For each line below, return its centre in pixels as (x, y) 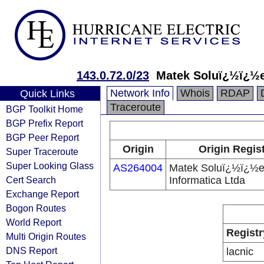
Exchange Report (42, 194)
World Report (34, 222)
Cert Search (31, 180)
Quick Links (47, 94)
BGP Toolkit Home (44, 109)
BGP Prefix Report (44, 123)
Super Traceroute (42, 151)
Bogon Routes (36, 208)
